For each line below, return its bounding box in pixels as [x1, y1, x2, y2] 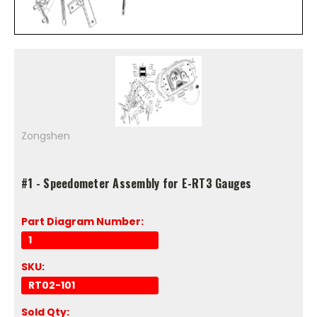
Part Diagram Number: [21, 214, 144, 229]
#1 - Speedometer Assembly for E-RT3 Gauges [21, 174, 252, 192]
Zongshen [21, 129, 70, 143]
